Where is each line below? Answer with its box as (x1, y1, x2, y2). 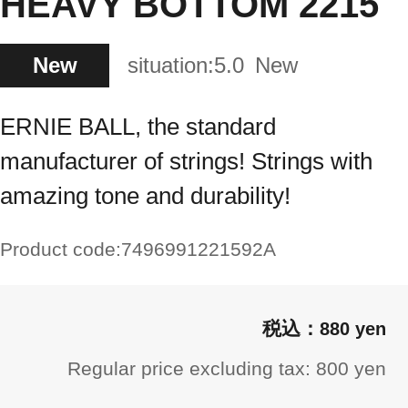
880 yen (320, 319, 386, 339)
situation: (127, 53, 214, 77)
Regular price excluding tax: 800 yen (67, 357, 386, 379)
